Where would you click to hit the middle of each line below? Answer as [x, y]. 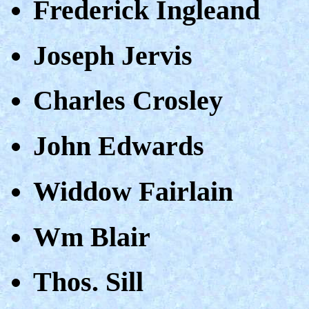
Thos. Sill [88, 282]
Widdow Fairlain [133, 191]
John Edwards [119, 146]
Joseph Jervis [113, 55]
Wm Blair [92, 237]
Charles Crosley [128, 101]
